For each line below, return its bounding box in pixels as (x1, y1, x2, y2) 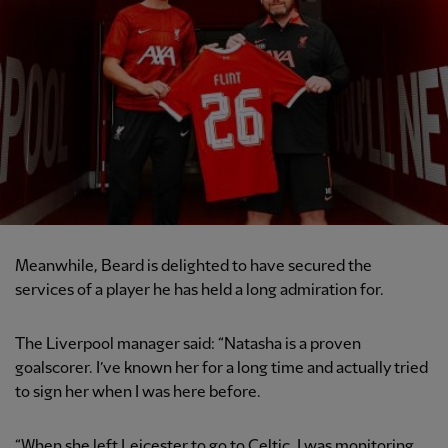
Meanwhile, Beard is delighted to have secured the (15, 257, 372, 275)
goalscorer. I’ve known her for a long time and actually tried (15, 359, 428, 377)
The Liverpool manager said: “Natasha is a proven (15, 335, 361, 353)
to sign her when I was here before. (15, 383, 261, 401)
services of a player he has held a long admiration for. (15, 281, 384, 299)
